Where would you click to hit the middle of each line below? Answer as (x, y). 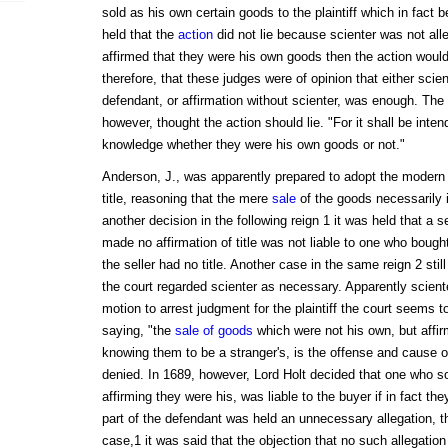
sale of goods (213, 331)
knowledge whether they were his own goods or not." (253, 145)
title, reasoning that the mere (186, 199)
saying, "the (138, 331)
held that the (139, 35)
